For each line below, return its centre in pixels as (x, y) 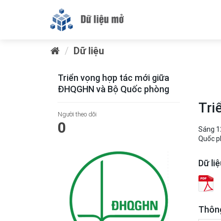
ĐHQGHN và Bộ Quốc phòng (113, 89)
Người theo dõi (77, 114)
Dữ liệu (89, 51)
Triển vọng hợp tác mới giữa (113, 78)
